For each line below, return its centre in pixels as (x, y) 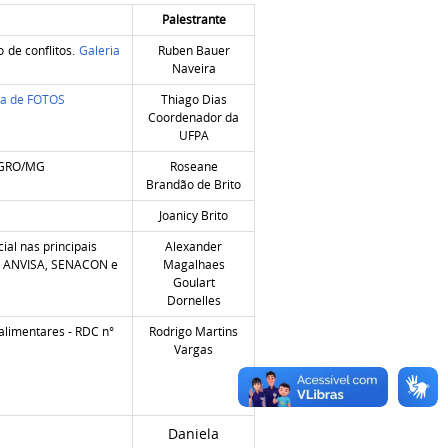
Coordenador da (194, 117)
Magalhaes (193, 264)
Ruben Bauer (193, 50)
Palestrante (193, 19)
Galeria (99, 50)
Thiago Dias (193, 99)
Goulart (193, 282)
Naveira (193, 68)
